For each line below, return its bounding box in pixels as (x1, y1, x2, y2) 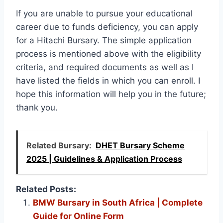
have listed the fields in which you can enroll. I (16, 75, 200, 86)
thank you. (16, 102, 58, 112)
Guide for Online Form (33, 211, 124, 221)
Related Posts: (16, 184, 76, 194)
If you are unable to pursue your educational (16, 8, 193, 18)
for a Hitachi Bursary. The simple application (16, 35, 192, 45)
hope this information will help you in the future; (16, 89, 206, 99)
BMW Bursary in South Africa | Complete (33, 197, 203, 208)
